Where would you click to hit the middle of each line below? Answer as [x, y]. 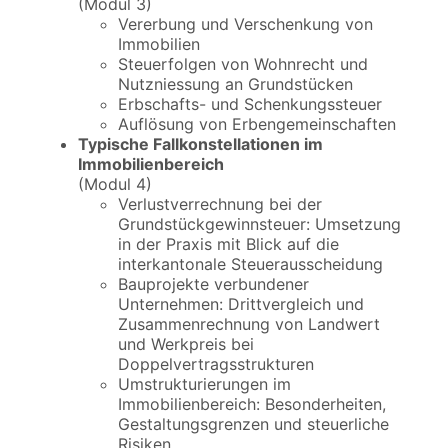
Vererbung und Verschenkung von [245, 24]
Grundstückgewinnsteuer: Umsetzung [259, 224]
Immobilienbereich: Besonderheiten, [252, 404]
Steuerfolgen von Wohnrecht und [243, 64]
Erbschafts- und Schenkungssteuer [250, 104]
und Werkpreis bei [186, 344]
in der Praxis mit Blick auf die [228, 244]
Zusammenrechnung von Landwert [249, 324]
